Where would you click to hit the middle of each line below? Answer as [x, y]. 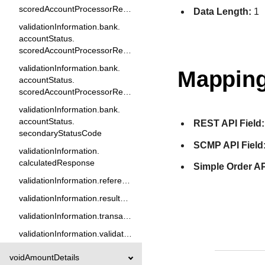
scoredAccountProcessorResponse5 [127, 92]
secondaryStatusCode [60, 133]
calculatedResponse [57, 163]
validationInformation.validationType [128, 234]
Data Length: [223, 11]
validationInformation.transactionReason [127, 216]
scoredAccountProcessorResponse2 [127, 9]
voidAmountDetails [44, 257]
